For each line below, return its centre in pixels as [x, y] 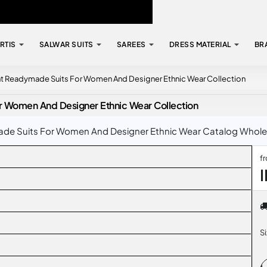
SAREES [131, 44]
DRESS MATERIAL [200, 44]
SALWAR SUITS [66, 44]
